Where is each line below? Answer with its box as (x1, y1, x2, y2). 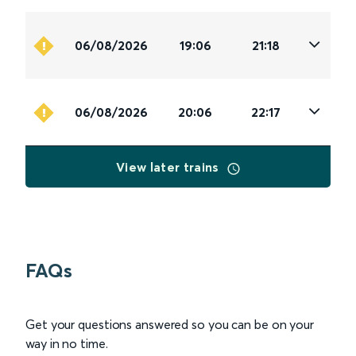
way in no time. (25, 335, 108, 352)
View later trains (116, 159, 222, 176)
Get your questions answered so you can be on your (25, 316, 315, 333)
